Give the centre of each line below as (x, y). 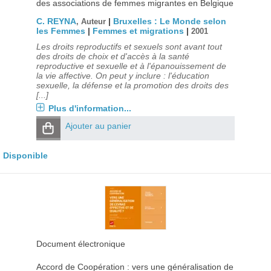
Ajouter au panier (98, 126)
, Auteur (92, 22)
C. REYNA (56, 21)
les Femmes (60, 31)
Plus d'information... (90, 108)
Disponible (25, 155)
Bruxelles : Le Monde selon (169, 21)
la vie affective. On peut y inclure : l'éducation (122, 76)
